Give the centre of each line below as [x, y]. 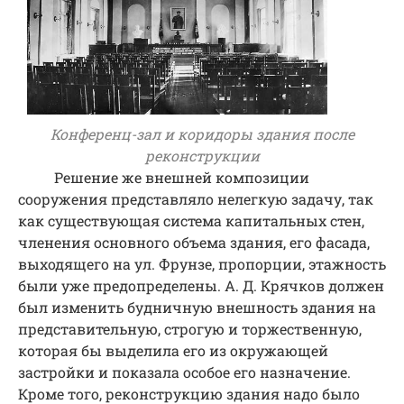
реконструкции [202, 155]
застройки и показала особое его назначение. [184, 372]
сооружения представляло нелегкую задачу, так [196, 198]
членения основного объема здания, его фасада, [194, 242]
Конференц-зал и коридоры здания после [202, 133]
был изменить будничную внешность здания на [197, 307]
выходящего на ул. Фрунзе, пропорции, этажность [202, 263]
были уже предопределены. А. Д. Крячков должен [201, 285]
